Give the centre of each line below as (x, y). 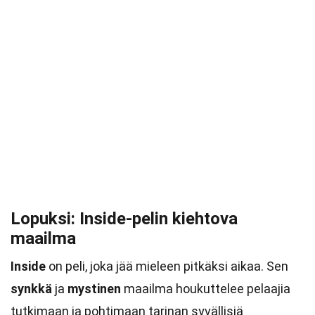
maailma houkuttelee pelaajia (206, 289)
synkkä (31, 289)
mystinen (94, 289)
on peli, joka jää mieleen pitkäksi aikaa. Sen (167, 266)
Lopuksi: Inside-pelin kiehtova (124, 219)
